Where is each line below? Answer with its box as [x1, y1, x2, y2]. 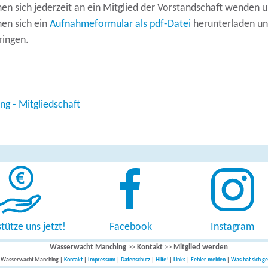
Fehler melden [190, 257, 226, 263]
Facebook [109, 221, 152, 233]
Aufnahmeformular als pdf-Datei [50, 19, 191, 30]
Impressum [87, 257, 115, 263]
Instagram [211, 221, 254, 233]
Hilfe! [155, 257, 168, 263]
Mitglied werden [173, 243, 228, 251]
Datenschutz [120, 257, 150, 263]
